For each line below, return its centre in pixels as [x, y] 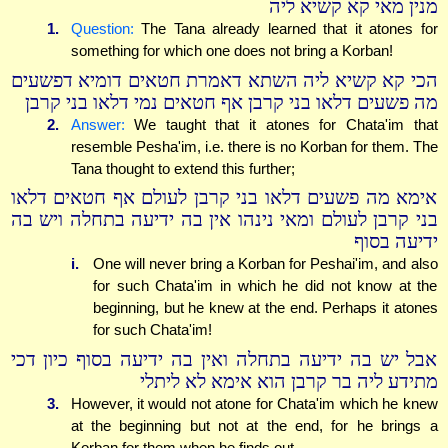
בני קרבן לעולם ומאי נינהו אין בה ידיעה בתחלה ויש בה [224, 220]
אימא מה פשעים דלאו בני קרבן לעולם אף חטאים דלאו [224, 198]
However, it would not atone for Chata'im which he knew [254, 403]
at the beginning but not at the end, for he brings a [254, 425]
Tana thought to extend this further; [182, 168]
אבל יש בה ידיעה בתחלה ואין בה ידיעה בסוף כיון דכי [224, 359]
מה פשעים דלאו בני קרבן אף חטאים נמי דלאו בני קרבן [231, 102]
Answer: [97, 124]
